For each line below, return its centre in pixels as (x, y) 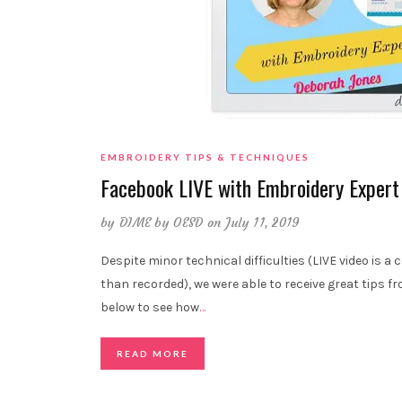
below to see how (150, 308)
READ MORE (153, 354)
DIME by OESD (161, 223)
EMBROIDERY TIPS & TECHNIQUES (205, 157)
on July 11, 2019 (253, 223)
